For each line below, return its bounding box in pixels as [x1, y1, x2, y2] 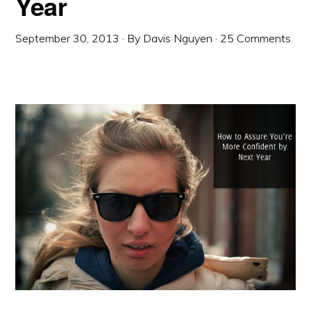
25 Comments [220, 31, 292, 45]
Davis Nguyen [143, 31, 213, 45]
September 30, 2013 [15, 31, 120, 45]
